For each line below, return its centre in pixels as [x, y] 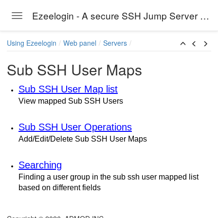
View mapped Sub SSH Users [71, 101]
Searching [40, 165]
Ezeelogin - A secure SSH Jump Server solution [205, 15]
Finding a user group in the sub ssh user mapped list [109, 177]
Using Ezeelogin [32, 43]
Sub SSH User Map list [68, 89]
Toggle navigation [44, 16]
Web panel [80, 43]
